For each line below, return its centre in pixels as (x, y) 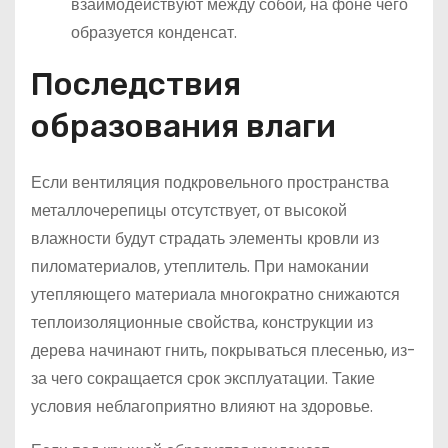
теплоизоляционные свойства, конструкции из (202, 323)
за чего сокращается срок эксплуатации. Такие (203, 379)
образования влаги (183, 126)
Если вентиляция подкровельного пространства (210, 183)
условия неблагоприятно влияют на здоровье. (202, 407)
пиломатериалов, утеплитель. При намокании (200, 267)
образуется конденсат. (154, 33)
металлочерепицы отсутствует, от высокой (189, 211)
